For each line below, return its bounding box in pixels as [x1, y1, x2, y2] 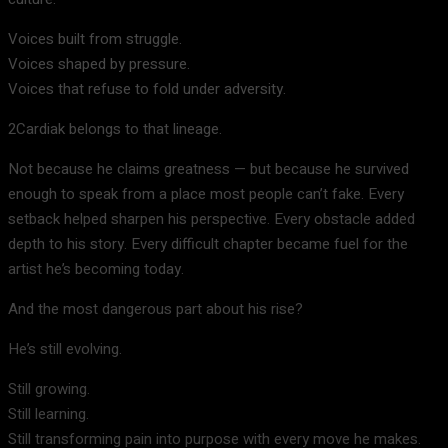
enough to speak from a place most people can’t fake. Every [8, 183, 404, 205]
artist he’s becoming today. [8, 258, 184, 280]
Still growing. [8, 378, 90, 400]
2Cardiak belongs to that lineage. [8, 118, 222, 140]
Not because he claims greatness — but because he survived [8, 158, 409, 180]
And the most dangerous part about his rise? [8, 298, 303, 320]
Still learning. [8, 403, 89, 425]
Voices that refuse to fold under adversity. [8, 78, 286, 100]
